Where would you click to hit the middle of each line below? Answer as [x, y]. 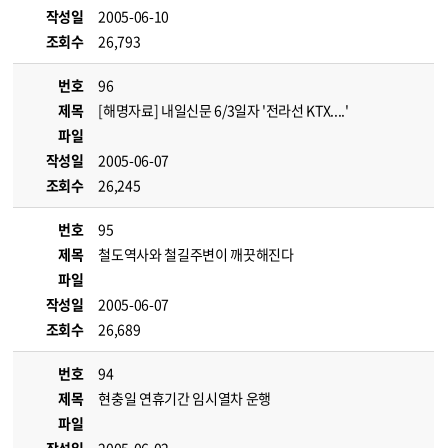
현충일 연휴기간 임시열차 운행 [184, 398]
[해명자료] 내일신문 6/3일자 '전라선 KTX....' [223, 110]
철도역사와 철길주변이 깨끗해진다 [196, 254]
